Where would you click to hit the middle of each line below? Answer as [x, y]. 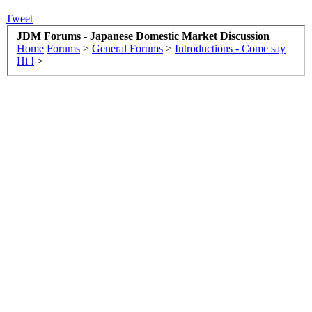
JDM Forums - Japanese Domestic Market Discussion [143, 36]
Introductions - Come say [230, 49]
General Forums [127, 49]
